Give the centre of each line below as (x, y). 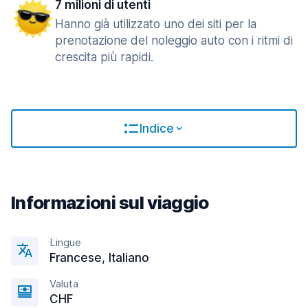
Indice (157, 129)
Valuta (64, 284)
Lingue (65, 242)
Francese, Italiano (99, 258)
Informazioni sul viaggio (110, 202)
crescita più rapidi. (104, 57)
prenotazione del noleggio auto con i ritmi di (174, 41)
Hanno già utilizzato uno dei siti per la (156, 24)
